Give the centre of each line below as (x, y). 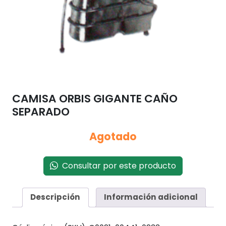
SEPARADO (41, 111)
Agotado (113, 136)
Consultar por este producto (117, 165)
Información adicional (151, 197)
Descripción (55, 197)
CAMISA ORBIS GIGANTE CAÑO (95, 98)
